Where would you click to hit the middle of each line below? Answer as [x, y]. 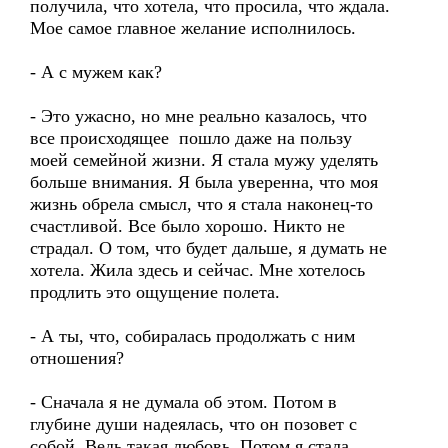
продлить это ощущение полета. [155, 292]
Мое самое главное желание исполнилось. [193, 28]
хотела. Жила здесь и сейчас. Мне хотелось [197, 270]
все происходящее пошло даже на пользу [191, 138]
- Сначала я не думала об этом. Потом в [183, 402]
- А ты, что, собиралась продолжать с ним [192, 336]
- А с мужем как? [96, 72]
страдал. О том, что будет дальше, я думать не [208, 248]
